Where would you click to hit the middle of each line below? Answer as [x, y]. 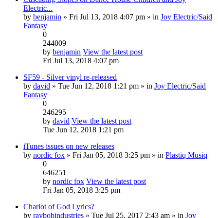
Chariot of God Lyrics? [59, 207]
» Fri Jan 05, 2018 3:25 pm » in [115, 155]
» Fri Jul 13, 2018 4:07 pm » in [111, 17]
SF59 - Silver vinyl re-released [70, 77]
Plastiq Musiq [186, 155]
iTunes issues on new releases [69, 146]
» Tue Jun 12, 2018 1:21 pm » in [102, 86]
